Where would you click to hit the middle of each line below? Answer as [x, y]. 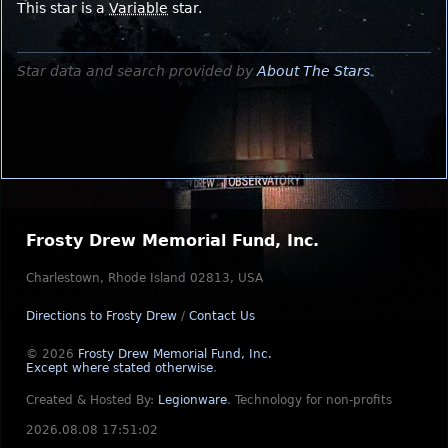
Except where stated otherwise [119, 368]
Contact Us [222, 316]
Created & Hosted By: [92, 400]
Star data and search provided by [137, 70]
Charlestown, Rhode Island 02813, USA [144, 278]
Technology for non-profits [313, 400]
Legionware [192, 400]
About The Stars [313, 70]
